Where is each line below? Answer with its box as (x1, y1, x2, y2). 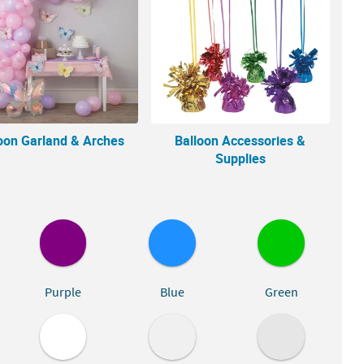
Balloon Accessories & (175, 131, 306, 149)
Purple (44, 284, 81, 301)
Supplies (214, 149, 266, 167)
